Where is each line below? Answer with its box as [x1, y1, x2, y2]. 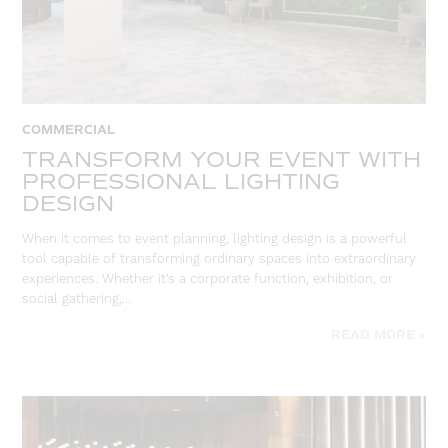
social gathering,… [22, 291, 132, 308]
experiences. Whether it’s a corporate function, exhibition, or [22, 271, 394, 288]
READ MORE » [330, 328, 426, 344]
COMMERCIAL [22, 122, 117, 138]
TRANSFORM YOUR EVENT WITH [22, 145, 422, 173]
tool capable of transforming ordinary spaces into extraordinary [22, 251, 417, 268]
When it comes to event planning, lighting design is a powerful [22, 231, 408, 248]
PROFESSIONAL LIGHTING [22, 167, 341, 195]
